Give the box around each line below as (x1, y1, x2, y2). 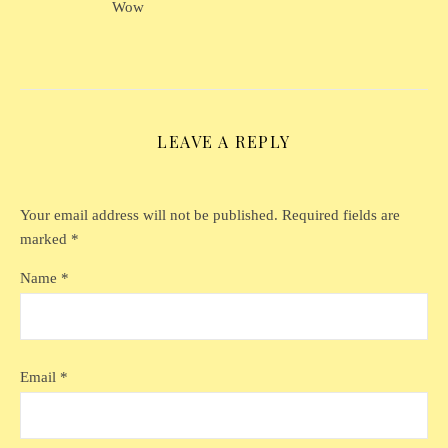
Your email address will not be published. (20, 206, 278, 223)
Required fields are (282, 206, 400, 223)
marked (20, 230, 71, 247)
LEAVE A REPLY (157, 130, 291, 152)
